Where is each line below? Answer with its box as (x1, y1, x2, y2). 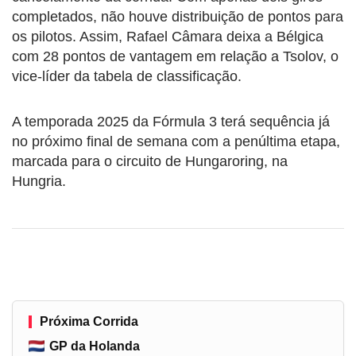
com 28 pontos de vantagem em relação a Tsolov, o (12, 48, 339, 64)
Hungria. (12, 172, 66, 189)
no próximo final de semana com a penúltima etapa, (12, 133, 340, 149)
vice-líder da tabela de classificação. (12, 68, 242, 84)
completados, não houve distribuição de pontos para (12, 8, 343, 25)
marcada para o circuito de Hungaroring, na (12, 153, 288, 169)
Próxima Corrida (40, 314, 138, 328)
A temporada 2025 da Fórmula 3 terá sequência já (12, 113, 330, 130)
